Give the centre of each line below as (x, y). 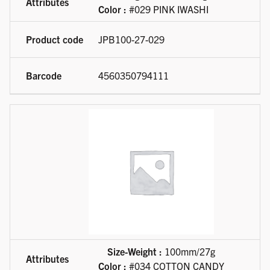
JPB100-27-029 (131, 39)
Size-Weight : (135, 252)
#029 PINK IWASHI (168, 9)
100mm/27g (189, 252)
